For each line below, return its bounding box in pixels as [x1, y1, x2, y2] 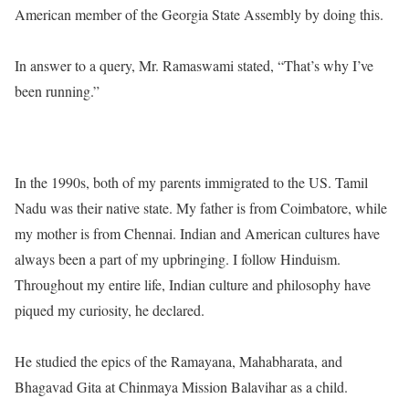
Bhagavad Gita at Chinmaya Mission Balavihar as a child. [15, 377, 348, 396]
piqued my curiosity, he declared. [15, 300, 204, 320]
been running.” [15, 81, 100, 100]
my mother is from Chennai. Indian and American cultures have [15, 224, 380, 243]
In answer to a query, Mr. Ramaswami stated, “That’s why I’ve [15, 56, 373, 75]
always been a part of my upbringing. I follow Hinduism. [15, 249, 341, 268]
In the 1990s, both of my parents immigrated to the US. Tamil [15, 173, 368, 192]
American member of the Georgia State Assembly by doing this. [15, 5, 383, 24]
